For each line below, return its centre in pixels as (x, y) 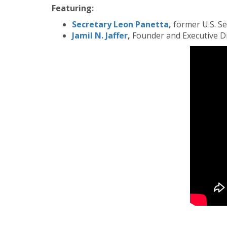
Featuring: (73, 8)
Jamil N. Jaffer (100, 35)
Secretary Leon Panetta (120, 24)
